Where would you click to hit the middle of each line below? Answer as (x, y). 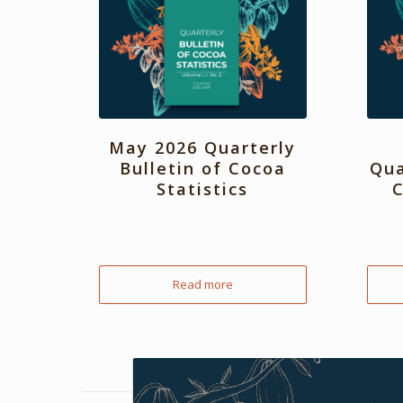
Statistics (203, 189)
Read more (202, 285)
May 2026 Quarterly (203, 148)
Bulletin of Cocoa (202, 169)
